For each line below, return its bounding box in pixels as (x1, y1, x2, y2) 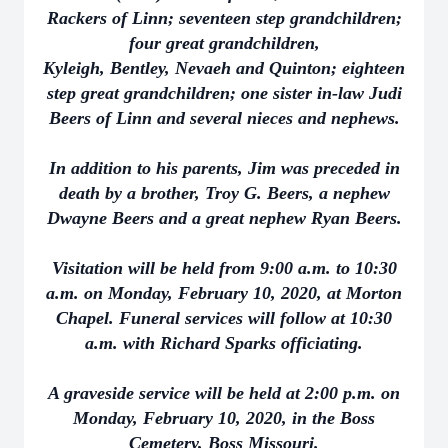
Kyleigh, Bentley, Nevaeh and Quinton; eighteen (43, 58, 405, 78)
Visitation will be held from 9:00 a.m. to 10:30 (51, 258, 397, 278)
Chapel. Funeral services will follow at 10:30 (56, 308, 392, 328)
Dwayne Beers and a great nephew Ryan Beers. (46, 208, 402, 228)
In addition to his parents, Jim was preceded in (48, 158, 400, 178)
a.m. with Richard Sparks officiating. (85, 333, 363, 353)
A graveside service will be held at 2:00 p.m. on (48, 383, 400, 403)
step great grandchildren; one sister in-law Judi (46, 83, 402, 103)
